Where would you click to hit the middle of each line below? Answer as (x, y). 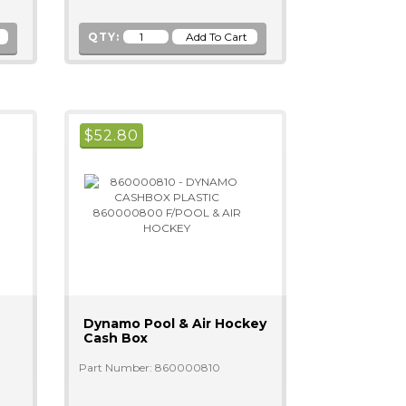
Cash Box (115, 338)
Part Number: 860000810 (149, 367)
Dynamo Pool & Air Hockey (174, 324)
